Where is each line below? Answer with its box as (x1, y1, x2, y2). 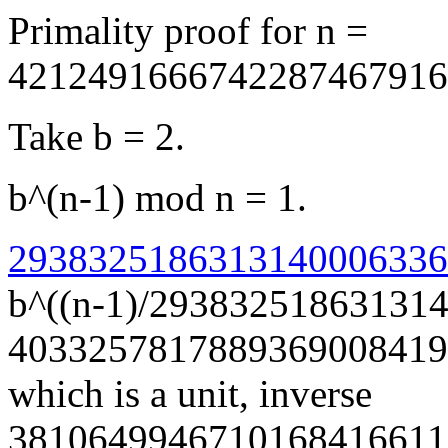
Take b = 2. (8, 115, 185, 158)
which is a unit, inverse (8, 372, 372, 415)
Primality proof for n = (8, 9, 368, 52)
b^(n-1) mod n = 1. (8, 176, 307, 219)
